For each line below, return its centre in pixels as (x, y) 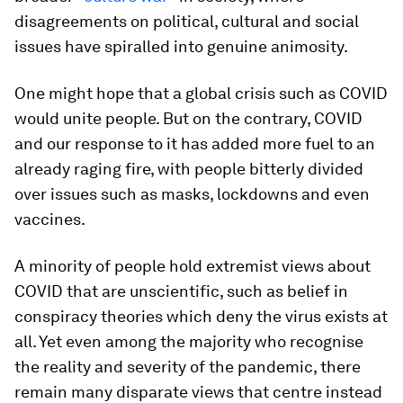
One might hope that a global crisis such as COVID (201, 93)
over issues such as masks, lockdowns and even (192, 194)
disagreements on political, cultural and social (187, 21)
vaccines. (50, 219)
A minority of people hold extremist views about (193, 266)
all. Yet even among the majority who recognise (189, 341)
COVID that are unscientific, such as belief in (181, 291)
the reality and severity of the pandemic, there (188, 367)
